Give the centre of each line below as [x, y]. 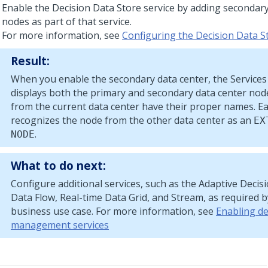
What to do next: [58, 165]
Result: [30, 61]
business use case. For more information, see [113, 211]
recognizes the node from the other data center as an [132, 120]
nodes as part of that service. [67, 22]
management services [60, 225]
